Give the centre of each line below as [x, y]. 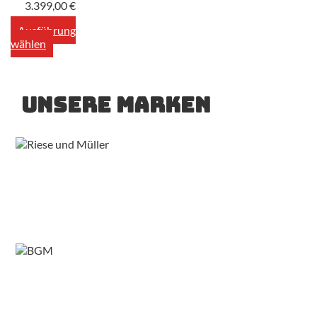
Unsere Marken [116, 104]
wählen [28, 43]
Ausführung [47, 30]
